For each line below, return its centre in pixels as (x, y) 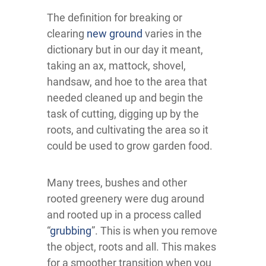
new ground (115, 33)
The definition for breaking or (115, 17)
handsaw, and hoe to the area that (127, 81)
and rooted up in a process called (124, 214)
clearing (67, 33)
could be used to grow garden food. (130, 145)
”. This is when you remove (154, 230)
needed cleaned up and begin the (125, 97)
